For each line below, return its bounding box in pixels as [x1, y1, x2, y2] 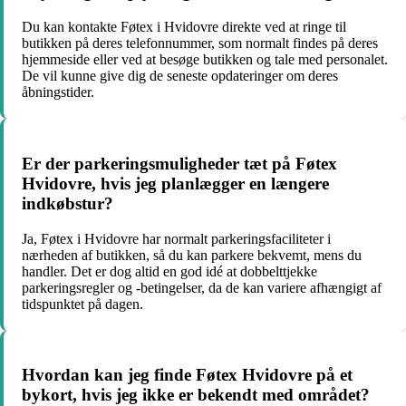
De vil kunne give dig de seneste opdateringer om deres [22, 68, 338, 84]
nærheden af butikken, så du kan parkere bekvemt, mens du [22, 246, 362, 263]
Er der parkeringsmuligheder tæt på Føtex [22, 153, 337, 173]
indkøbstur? [22, 193, 113, 213]
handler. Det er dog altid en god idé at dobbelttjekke [22, 263, 317, 279]
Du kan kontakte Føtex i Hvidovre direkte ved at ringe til [22, 19, 346, 35]
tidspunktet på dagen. [22, 295, 143, 312]
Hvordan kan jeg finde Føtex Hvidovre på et [22, 365, 353, 385]
